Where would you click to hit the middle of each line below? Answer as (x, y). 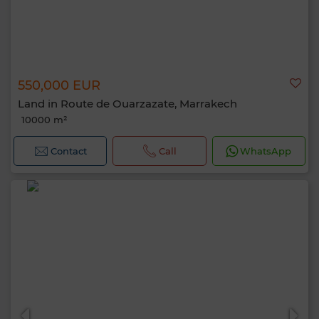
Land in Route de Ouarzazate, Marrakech (127, 104)
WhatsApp (266, 151)
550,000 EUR (59, 85)
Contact (68, 151)
